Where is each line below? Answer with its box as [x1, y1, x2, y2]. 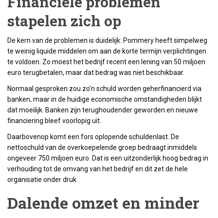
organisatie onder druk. [7, 176, 78, 183]
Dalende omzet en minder [7, 192, 200, 213]
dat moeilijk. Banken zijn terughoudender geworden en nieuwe [7, 106, 198, 114]
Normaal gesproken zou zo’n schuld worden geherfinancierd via [7, 85, 201, 92]
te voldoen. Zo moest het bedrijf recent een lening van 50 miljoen [7, 58, 205, 66]
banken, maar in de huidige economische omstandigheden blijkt [7, 95, 202, 103]
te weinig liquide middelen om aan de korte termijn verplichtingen [7, 47, 206, 55]
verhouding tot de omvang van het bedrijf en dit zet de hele [7, 165, 188, 173]
